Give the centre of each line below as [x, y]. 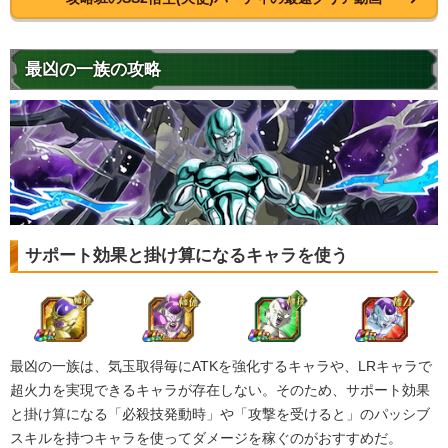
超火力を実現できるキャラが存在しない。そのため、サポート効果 [220, 389]
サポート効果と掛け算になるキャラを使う [186, 255]
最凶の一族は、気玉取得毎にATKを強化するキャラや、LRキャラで [221, 365]
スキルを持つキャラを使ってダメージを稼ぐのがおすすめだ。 [206, 437]
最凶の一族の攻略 [93, 70]
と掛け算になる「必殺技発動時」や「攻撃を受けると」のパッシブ [220, 413]
